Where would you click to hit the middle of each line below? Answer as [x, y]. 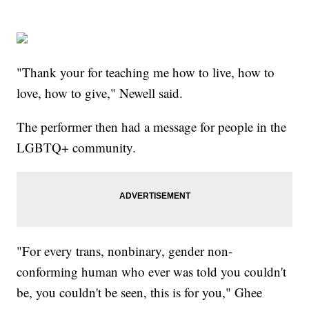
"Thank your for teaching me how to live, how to [146, 72]
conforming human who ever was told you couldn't [152, 272]
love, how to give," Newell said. [104, 93]
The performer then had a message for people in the [152, 127]
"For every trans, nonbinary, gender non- [125, 251]
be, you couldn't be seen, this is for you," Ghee [140, 292]
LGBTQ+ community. [79, 148]
